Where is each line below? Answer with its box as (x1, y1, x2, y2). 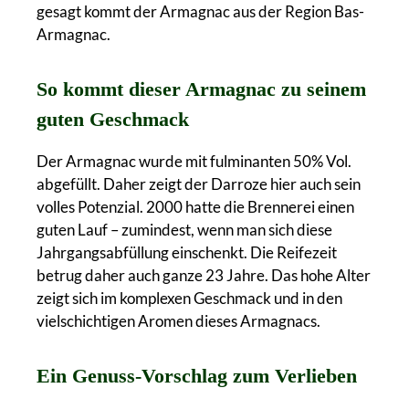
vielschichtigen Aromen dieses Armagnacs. (37, 310, 320, 330)
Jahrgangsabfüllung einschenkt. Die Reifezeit (37, 242, 337, 262)
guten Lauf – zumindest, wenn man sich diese (37, 219, 332, 239)
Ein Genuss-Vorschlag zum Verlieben (37, 364, 357, 387)
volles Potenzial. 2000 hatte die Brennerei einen (37, 196, 354, 216)
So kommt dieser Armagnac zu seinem (37, 78, 366, 100)
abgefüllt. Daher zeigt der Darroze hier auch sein (37, 173, 361, 194)
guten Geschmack (37, 108, 189, 131)
